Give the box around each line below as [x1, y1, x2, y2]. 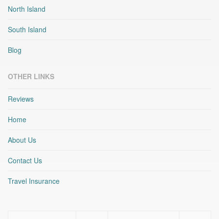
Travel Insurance [8, 176, 60, 186]
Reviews [8, 94, 34, 104]
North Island [8, 4, 45, 14]
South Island [8, 24, 46, 35]
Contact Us [8, 155, 42, 166]
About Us [8, 135, 36, 145]
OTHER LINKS [8, 71, 54, 82]
